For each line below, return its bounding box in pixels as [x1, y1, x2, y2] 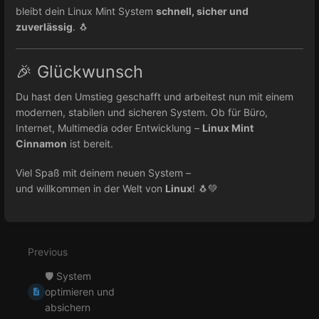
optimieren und [45, 285, 115, 298]
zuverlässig [16, 20, 73, 33]
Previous [28, 245, 68, 258]
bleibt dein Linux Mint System [16, 4, 156, 17]
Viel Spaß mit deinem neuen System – [16, 167, 191, 179]
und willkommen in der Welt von [16, 182, 165, 195]
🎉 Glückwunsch [16, 61, 143, 83]
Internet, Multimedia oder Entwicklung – [16, 122, 202, 135]
